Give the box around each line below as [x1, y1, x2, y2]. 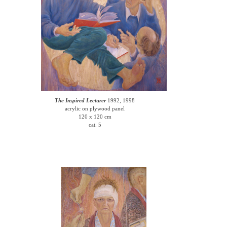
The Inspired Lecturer [55, 97, 106, 103]
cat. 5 [88, 122, 101, 128]
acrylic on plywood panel [65, 105, 125, 111]
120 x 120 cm [78, 113, 111, 120]
